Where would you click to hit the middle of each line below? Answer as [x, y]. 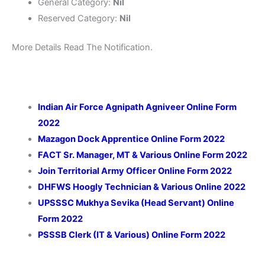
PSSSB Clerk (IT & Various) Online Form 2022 [131, 235]
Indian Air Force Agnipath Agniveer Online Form [137, 107]
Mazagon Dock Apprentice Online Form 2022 [131, 139]
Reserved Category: [78, 19]
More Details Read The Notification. [82, 48]
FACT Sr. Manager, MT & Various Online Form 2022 [142, 155]
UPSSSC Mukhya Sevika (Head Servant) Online [136, 203]
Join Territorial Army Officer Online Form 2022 [135, 171]
